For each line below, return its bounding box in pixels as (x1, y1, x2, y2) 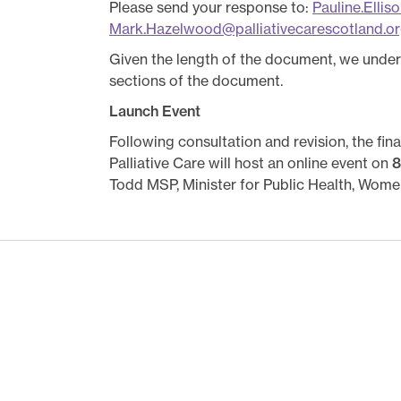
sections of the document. (109, 72, 283, 90)
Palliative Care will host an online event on (109, 154, 392, 172)
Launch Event (109, 102, 200, 120)
